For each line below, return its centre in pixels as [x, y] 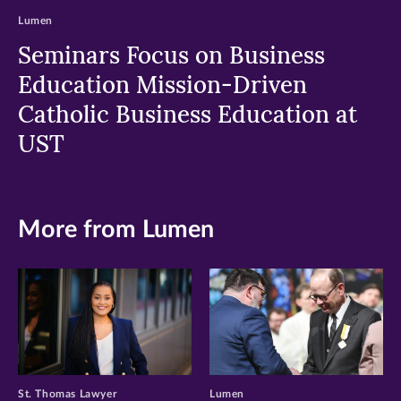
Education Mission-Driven [162, 85]
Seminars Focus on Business [171, 55]
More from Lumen [116, 230]
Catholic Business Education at [188, 115]
